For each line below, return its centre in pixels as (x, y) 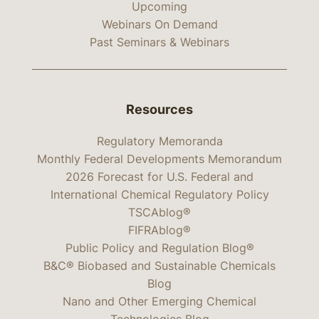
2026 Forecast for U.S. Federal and (159, 176)
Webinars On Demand (159, 24)
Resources (159, 110)
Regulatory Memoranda (159, 141)
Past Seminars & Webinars (159, 42)
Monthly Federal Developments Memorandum (159, 158)
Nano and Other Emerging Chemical (159, 301)
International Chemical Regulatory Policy (159, 194)
